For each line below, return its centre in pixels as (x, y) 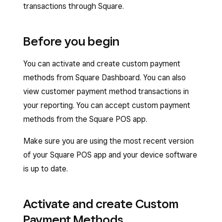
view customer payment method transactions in (106, 91)
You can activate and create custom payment (102, 64)
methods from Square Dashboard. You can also (105, 78)
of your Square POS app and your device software (110, 155)
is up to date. (46, 169)
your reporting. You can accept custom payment (107, 105)
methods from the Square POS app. (85, 119)
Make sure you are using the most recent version (109, 141)
